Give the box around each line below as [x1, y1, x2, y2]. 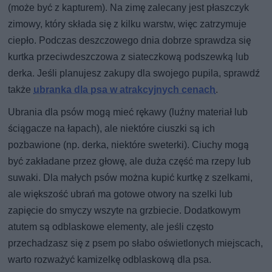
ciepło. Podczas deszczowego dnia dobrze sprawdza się [8, 34, 251, 46]
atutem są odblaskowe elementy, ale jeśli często [8, 220, 214, 233]
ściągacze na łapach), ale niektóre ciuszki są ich [8, 122, 216, 134]
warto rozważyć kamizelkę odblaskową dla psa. [8, 253, 212, 265]
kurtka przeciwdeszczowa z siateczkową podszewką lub [8, 50, 250, 63]
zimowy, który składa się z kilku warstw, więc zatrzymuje [8, 18, 247, 30]
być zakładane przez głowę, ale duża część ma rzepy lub [8, 155, 251, 167]
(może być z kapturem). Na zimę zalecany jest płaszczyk [8, 1, 250, 13]
